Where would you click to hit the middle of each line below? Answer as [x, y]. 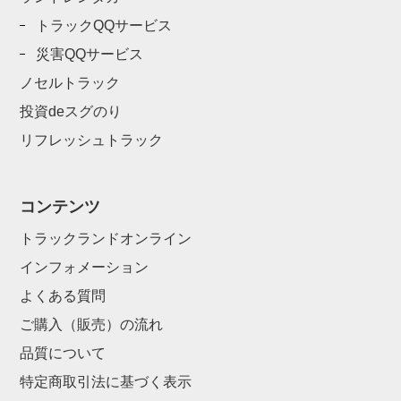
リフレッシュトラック [92, 141]
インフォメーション [85, 268]
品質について [63, 354]
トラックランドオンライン [106, 239]
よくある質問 [63, 296]
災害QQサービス [90, 55]
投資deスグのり [71, 112]
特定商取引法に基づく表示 [106, 382]
